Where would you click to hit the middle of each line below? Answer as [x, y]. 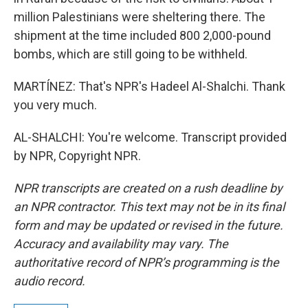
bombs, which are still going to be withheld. [131, 54]
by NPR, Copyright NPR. [77, 156]
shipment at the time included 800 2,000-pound [142, 35]
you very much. [55, 105]
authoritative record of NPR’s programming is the [146, 262]
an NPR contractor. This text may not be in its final [149, 207]
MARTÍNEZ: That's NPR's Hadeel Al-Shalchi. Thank [150, 86]
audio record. [49, 281]
